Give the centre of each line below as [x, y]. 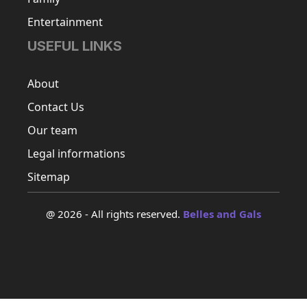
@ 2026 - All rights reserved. [114, 214]
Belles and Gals [222, 214]
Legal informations [76, 154]
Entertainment [65, 22]
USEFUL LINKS [75, 46]
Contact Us [56, 107]
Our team [52, 131]
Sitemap [49, 177]
